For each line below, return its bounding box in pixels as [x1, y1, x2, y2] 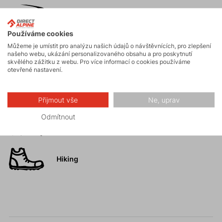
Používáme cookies [7, 29, 73, 37]
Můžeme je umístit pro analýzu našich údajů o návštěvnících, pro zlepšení [7, 42, 211, 49]
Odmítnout [41, 112, 75, 120]
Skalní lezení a [56, 78, 105, 87]
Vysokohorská [56, 113, 106, 122]
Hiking [56, 155, 78, 164]
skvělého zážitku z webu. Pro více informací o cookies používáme [7, 57, 190, 65]
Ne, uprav [148, 96, 180, 104]
